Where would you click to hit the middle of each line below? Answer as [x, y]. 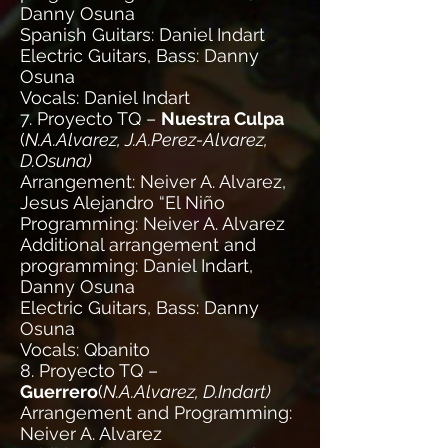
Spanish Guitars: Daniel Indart [142, 34]
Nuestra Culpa [222, 118]
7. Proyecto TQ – [90, 118]
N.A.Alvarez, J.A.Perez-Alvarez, [146, 139]
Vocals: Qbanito [85, 349]
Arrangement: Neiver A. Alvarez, [153, 181]
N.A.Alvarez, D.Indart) [187, 391]
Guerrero [59, 391]
